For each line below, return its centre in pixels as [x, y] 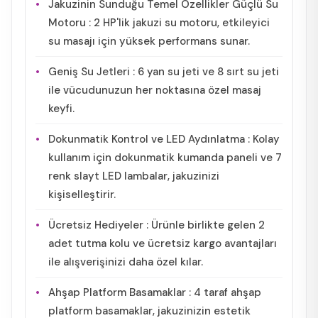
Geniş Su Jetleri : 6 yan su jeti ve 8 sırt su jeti [164, 71]
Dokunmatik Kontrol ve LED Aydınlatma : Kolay [164, 139]
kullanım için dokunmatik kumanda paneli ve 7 [165, 157]
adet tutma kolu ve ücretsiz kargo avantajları [163, 243]
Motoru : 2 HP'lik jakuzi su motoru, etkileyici [159, 22]
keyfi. [61, 108]
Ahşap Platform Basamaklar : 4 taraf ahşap [155, 292]
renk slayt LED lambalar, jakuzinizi [134, 176]
